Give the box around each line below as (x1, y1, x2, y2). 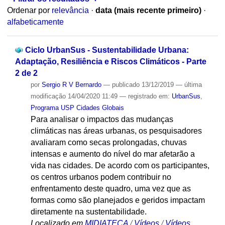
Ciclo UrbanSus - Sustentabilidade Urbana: (25, 45, 189, 54)
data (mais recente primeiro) (95, 6, 201, 15)
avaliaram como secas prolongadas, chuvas (30, 138, 187, 147)
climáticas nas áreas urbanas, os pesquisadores (30, 126, 202, 135)
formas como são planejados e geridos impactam (30, 195, 205, 204)
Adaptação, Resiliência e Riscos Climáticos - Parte (15, 57, 206, 66)
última (184, 80, 202, 88)
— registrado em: (119, 92, 172, 100)
